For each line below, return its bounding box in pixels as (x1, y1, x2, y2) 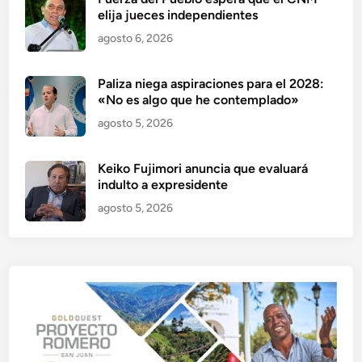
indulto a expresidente (98, 176, 229, 192)
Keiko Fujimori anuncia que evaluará (98, 160, 309, 176)
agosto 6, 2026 (98, 31, 174, 45)
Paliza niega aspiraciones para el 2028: (98, 75, 325, 91)
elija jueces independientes (98, 6, 259, 23)
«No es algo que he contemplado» (98, 91, 300, 107)
